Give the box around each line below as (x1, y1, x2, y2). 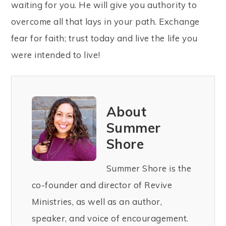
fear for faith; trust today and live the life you (11, 32, 198, 43)
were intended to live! (11, 49, 100, 60)
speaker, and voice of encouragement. (31, 212, 189, 223)
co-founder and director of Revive (31, 179, 173, 190)
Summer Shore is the (106, 162, 192, 174)
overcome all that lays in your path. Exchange (11, 16, 200, 27)
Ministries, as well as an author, (31, 196, 162, 207)
